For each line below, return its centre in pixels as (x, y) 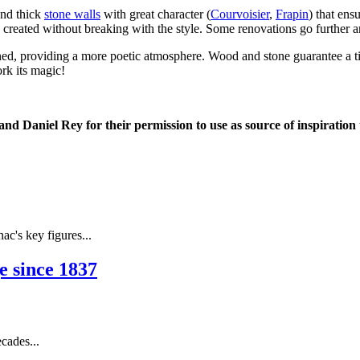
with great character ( (155, 14)
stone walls (72, 14)
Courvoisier (240, 14)
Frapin (292, 14)
